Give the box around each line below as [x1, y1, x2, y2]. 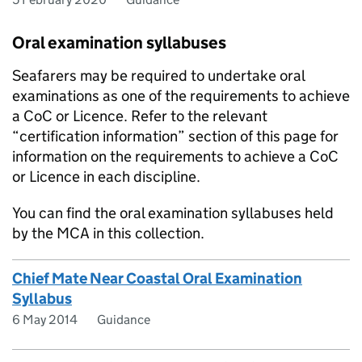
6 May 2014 [12, 312, 78, 327]
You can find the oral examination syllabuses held [12, 204, 334, 222]
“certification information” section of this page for [12, 127, 339, 145]
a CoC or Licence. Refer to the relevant [12, 107, 267, 125]
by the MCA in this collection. [12, 224, 204, 242]
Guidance [97, 312, 150, 327]
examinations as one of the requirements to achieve [12, 86, 350, 105]
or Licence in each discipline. [12, 167, 200, 186]
